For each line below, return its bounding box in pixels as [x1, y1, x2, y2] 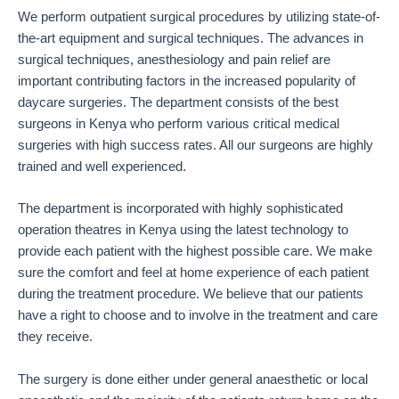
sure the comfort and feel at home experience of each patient [18, 265, 369, 281]
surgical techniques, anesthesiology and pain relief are [18, 53, 330, 68]
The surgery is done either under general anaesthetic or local [18, 371, 368, 387]
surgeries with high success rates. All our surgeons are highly [18, 138, 373, 153]
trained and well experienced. [18, 159, 186, 175]
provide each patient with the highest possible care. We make [18, 244, 372, 259]
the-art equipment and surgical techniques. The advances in [18, 31, 363, 46]
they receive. [18, 330, 93, 345]
